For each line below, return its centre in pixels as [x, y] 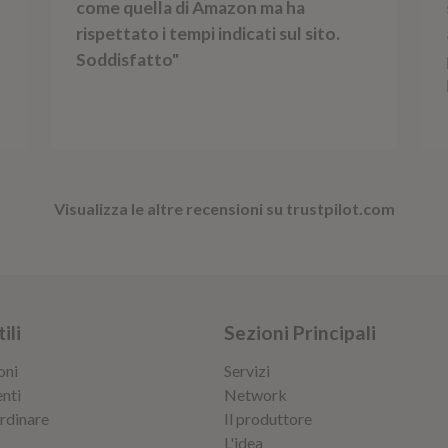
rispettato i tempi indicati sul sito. [208, 34]
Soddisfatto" [127, 60]
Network [255, 395]
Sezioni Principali [300, 333]
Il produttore [268, 419]
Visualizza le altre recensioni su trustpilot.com [224, 209]
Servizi [247, 371]
